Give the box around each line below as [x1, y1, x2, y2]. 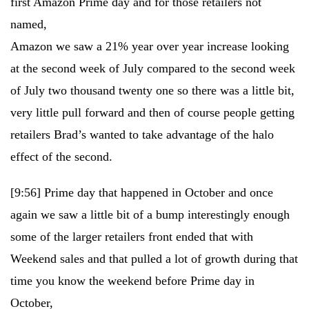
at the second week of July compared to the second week [10, 61, 295, 75]
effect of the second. [10, 150, 112, 163]
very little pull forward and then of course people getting [10, 106, 295, 119]
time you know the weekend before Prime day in [10, 274, 255, 288]
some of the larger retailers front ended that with [10, 230, 253, 243]
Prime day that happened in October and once [44, 186, 273, 199]
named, [10, 17, 47, 31]
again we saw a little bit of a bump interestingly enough [10, 208, 290, 221]
